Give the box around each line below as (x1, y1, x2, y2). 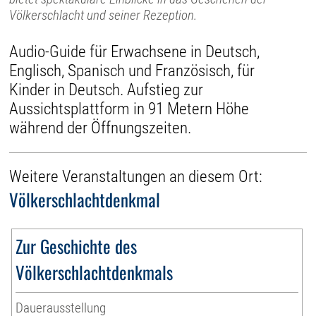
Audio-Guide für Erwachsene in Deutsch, (9, 42, 260, 61)
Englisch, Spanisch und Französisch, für (9, 61, 255, 80)
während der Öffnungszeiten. (9, 118, 192, 138)
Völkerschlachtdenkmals (16, 259, 174, 286)
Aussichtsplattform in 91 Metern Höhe (9, 99, 250, 119)
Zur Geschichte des (16, 233, 138, 260)
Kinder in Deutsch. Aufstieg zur (9, 80, 204, 99)
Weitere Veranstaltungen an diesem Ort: (9, 167, 263, 187)
